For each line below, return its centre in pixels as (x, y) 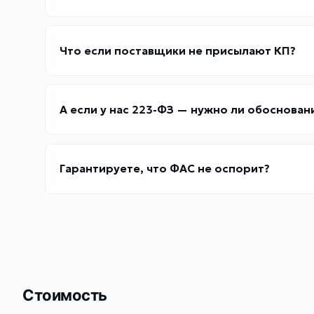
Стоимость (65, 295)
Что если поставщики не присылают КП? (178, 50)
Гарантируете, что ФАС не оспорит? (165, 169)
